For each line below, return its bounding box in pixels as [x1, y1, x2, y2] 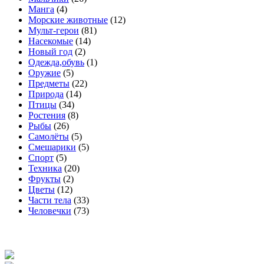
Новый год [28, 47, 72, 57]
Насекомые [28, 36, 73, 47]
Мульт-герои [28, 25, 79, 36]
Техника [28, 163, 62, 174]
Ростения [28, 110, 65, 121]
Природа [28, 89, 64, 100]
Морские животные [28, 15, 108, 25]
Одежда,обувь [28, 57, 84, 68]
